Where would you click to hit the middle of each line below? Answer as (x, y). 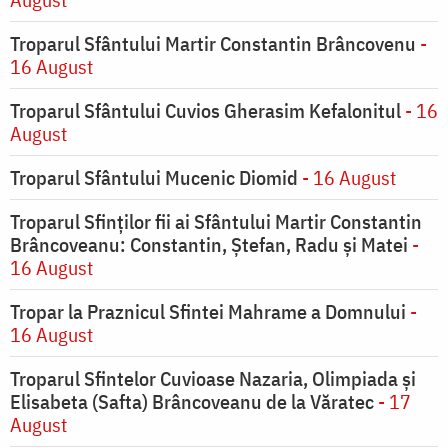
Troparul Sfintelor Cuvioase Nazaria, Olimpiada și (213, 379)
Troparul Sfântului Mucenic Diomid (154, 178)
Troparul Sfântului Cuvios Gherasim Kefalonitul (205, 111)
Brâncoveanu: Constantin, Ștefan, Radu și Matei (209, 245)
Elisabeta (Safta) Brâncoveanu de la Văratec (192, 402)
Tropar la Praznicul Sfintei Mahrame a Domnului (208, 312)
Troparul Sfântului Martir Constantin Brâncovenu (213, 44)
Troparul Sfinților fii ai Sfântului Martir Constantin (216, 222)
